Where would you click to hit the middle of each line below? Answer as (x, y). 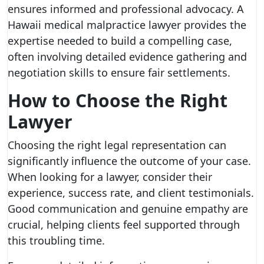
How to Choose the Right (118, 100)
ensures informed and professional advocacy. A (126, 9)
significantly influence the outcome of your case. (129, 161)
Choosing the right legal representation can (117, 145)
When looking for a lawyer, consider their (110, 177)
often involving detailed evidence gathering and (127, 57)
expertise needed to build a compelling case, (120, 41)
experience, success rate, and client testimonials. (131, 193)
